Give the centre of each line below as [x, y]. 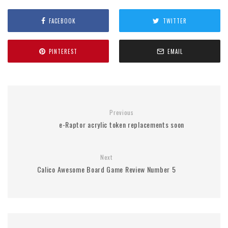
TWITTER [175, 21]
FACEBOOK [62, 21]
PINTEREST [63, 51]
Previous [122, 112]
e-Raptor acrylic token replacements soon [121, 125]
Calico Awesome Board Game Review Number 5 [106, 169]
